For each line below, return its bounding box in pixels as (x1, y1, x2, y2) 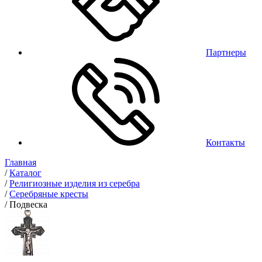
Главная (5, 157, 36, 167)
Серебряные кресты (9, 189, 88, 199)
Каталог (9, 168, 42, 178)
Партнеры (206, 47, 246, 57)
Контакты (206, 137, 245, 147)
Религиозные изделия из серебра (9, 178, 140, 188)
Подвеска (9, 199, 47, 209)
